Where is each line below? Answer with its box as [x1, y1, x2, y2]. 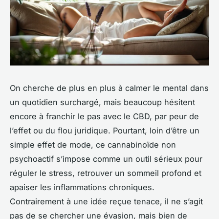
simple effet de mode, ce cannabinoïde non [10, 140, 176, 150]
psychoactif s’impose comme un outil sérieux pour [10, 154, 202, 164]
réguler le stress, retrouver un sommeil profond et [10, 168, 201, 178]
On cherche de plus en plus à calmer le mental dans [10, 83, 209, 93]
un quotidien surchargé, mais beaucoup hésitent [10, 97, 195, 108]
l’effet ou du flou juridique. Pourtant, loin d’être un [10, 126, 199, 136]
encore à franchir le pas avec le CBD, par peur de [10, 111, 199, 122]
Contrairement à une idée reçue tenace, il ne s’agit [10, 197, 203, 207]
